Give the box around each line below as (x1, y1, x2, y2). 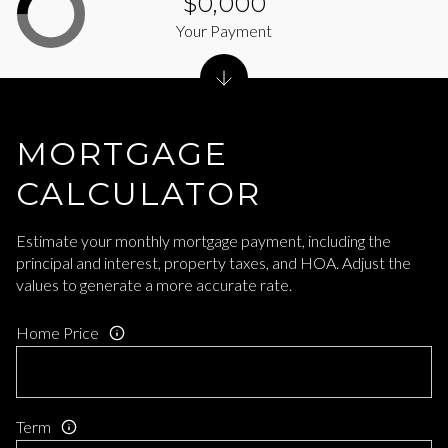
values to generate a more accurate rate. (16, 274, 292, 294)
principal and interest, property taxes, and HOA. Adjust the (16, 252, 411, 272)
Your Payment (176, 20, 272, 40)
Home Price (16, 322, 99, 342)
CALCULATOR (16, 173, 261, 213)
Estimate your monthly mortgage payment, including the (16, 230, 391, 250)
